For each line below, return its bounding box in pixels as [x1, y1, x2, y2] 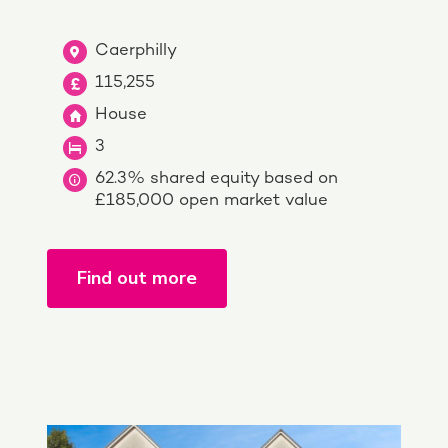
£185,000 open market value [95, 192, 328, 211]
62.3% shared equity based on [95, 170, 338, 189]
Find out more [77, 266, 197, 291]
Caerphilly [95, 42, 177, 61]
